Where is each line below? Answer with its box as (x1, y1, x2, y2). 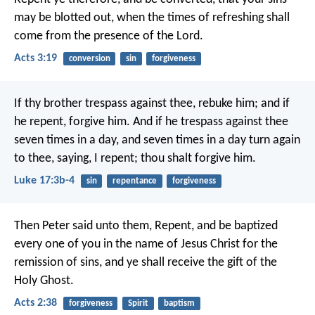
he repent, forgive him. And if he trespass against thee (14, 115, 288, 129)
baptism (163, 299, 195, 309)
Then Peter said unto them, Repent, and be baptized (14, 219, 278, 233)
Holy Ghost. (14, 274, 74, 288)
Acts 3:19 (14, 52, 57, 64)
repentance (112, 176, 157, 186)
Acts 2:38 (14, 297, 57, 309)
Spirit (127, 299, 148, 309)
